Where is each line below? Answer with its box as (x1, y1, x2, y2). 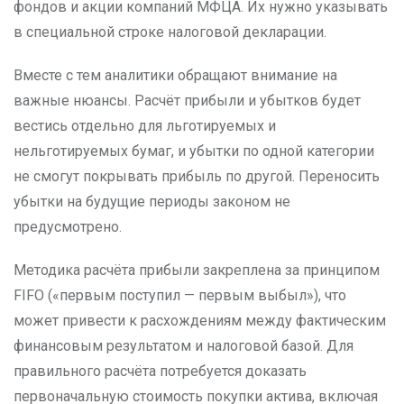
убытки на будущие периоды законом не (14, 193, 290, 210)
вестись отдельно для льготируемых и (14, 117, 276, 134)
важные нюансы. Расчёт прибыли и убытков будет (14, 92, 361, 109)
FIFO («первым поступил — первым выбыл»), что (14, 287, 346, 304)
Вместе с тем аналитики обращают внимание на (14, 67, 337, 84)
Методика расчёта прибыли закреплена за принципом (14, 262, 380, 279)
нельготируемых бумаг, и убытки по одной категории (14, 142, 374, 160)
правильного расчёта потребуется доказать (14, 363, 307, 380)
